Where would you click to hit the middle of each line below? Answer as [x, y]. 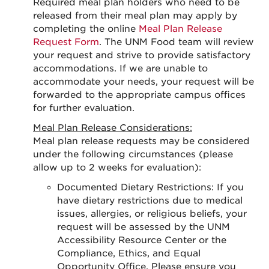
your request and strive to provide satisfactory [142, 55]
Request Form [66, 42]
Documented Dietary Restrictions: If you [150, 187]
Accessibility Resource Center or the [142, 240]
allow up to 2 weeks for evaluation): [117, 168]
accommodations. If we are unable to [120, 68]
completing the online [86, 29]
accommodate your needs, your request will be [144, 82]
